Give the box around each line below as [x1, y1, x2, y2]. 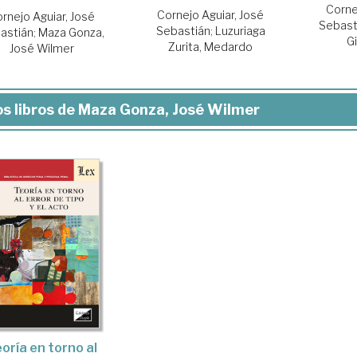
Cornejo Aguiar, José [157, 8, 265, 22]
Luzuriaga [214, 24, 265, 38]
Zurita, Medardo [168, 40, 253, 54]
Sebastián [155, 24, 210, 38]
